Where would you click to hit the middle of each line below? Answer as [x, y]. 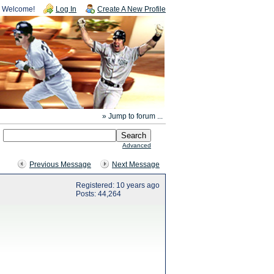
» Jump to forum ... [132, 116]
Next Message [136, 165]
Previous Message [60, 165]
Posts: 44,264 [98, 194]
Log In [66, 9]
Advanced [137, 145]
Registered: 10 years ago [118, 185]
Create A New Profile [131, 9]
